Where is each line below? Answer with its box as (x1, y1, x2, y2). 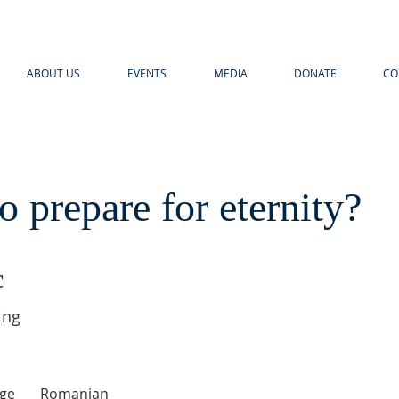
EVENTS (126, 66, 167, 80)
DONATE (294, 66, 337, 80)
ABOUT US (26, 66, 80, 80)
